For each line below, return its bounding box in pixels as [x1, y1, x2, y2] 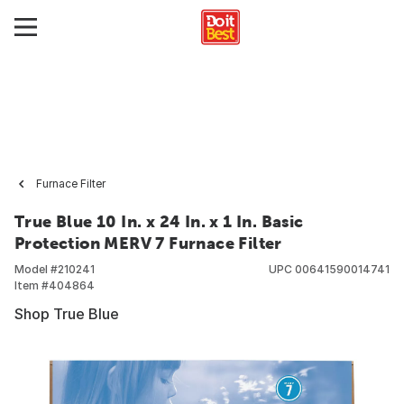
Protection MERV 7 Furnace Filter [14, 234, 282, 252]
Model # [14, 262, 58, 276]
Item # [14, 279, 49, 292]
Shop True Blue [14, 305, 119, 323]
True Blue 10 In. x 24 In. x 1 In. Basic [14, 212, 304, 231]
